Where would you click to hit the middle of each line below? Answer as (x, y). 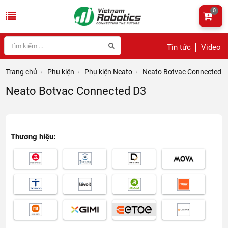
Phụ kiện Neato (109, 72)
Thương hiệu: (33, 137)
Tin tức (179, 47)
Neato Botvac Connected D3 (76, 91)
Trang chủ (22, 72)
